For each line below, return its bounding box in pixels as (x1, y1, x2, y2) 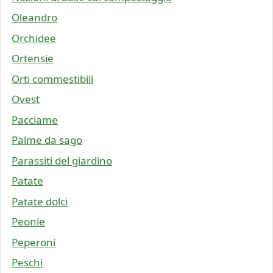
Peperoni (12, 235, 55, 249)
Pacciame (12, 112, 58, 127)
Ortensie (12, 51, 54, 66)
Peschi (12, 255, 43, 270)
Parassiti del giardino (12, 153, 112, 168)
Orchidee (12, 30, 56, 45)
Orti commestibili (12, 71, 93, 86)
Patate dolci (12, 194, 68, 208)
